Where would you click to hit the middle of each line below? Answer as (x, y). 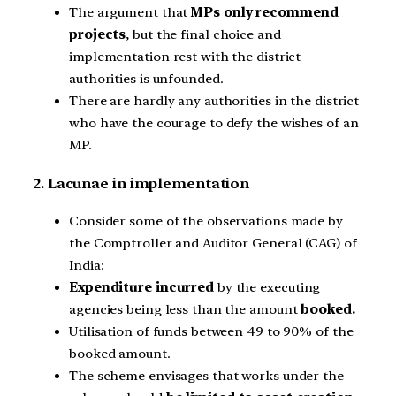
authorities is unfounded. (146, 79)
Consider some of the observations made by (206, 221)
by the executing (267, 288)
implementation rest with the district (185, 57)
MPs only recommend (265, 13)
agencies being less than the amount (183, 310)
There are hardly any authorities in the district (214, 101)
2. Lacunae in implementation (142, 183)
